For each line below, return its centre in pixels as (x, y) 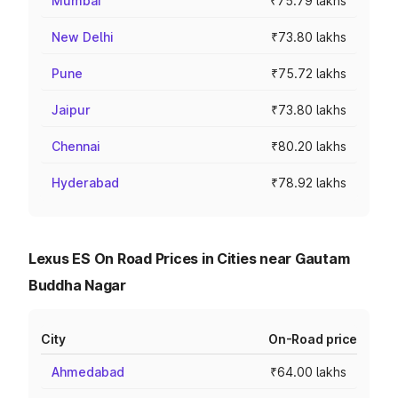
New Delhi (83, 37)
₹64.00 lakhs (308, 372)
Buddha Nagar (77, 285)
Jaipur (71, 110)
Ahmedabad (88, 372)
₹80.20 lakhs (309, 146)
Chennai (76, 146)
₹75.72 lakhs (309, 73)
